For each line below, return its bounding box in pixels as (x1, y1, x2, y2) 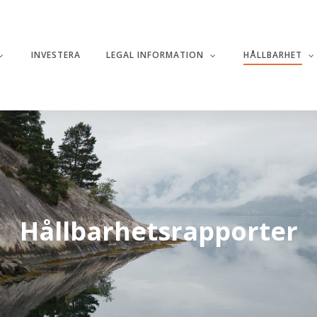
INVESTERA (31, 49, 81, 61)
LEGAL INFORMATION (106, 49, 204, 62)
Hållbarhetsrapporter (19, 214, 298, 248)
